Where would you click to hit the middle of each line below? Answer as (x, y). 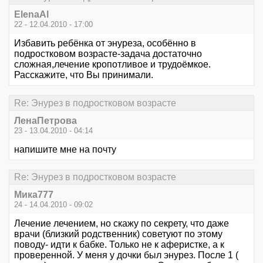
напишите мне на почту (65, 149)
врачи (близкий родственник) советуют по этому (118, 234)
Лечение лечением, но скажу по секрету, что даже (122, 224)
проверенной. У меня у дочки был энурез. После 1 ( (126, 255)
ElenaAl (31, 15)
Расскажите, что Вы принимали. (84, 75)
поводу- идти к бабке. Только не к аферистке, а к (119, 245)
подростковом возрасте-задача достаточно (108, 54)
